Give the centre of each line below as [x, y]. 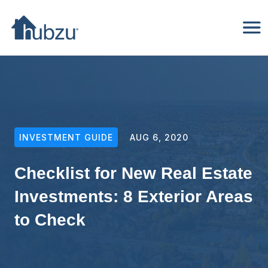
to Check [50, 220]
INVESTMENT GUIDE [66, 137]
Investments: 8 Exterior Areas [134, 196]
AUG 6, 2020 [159, 137]
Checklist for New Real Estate [133, 173]
